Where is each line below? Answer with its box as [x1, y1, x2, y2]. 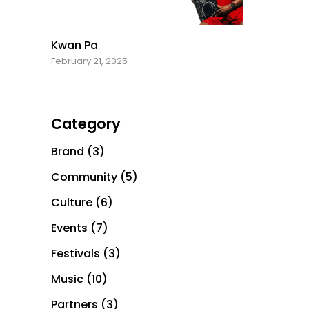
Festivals [51, 246, 100, 262]
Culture [51, 195, 92, 211]
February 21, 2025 [51, 54, 128, 68]
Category [51, 114, 121, 134]
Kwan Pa [51, 37, 98, 54]
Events [51, 220, 88, 237]
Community [51, 169, 117, 186]
